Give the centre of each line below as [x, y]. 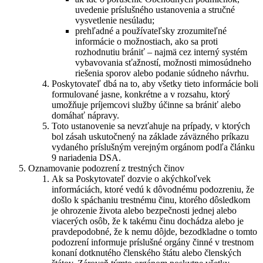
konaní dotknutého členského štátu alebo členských [146, 252]
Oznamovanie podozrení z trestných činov [106, 168]
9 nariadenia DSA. [86, 157]
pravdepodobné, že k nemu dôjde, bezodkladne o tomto [154, 231]
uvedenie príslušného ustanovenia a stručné [155, 9]
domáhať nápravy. [85, 115]
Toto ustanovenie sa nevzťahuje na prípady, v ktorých [151, 126]
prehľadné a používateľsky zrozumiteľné [151, 31]
